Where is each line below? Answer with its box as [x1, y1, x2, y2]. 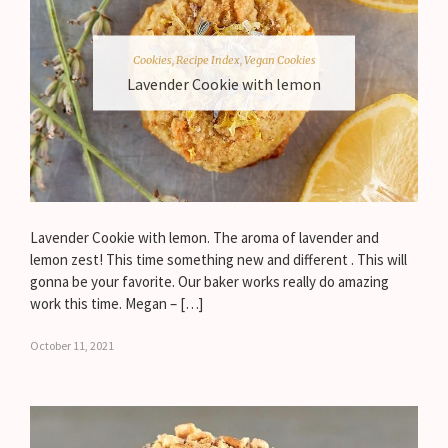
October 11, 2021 [30, 338, 114, 354]
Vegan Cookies [243, 52, 316, 67]
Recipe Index [175, 52, 240, 67]
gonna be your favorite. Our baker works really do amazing [30, 272, 389, 292]
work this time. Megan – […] [30, 294, 203, 314]
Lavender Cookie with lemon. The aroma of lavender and [30, 228, 379, 248]
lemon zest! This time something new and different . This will [30, 250, 407, 270]
